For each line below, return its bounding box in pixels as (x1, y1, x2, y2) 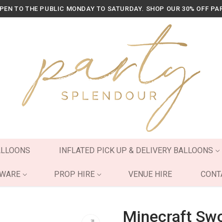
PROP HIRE (54, 169, 95, 179)
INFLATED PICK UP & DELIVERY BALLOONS (58, 146, 213, 155)
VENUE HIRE (128, 169, 172, 179)
